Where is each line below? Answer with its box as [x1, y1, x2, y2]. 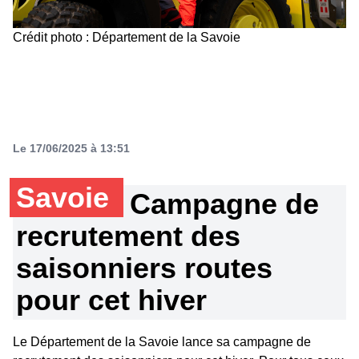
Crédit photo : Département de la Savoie [13, 30, 244, 44]
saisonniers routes [16, 251, 272, 284]
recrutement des [16, 219, 240, 252]
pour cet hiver [16, 283, 207, 317]
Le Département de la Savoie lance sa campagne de [13, 334, 311, 349]
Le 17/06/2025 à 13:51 [13, 141, 130, 155]
